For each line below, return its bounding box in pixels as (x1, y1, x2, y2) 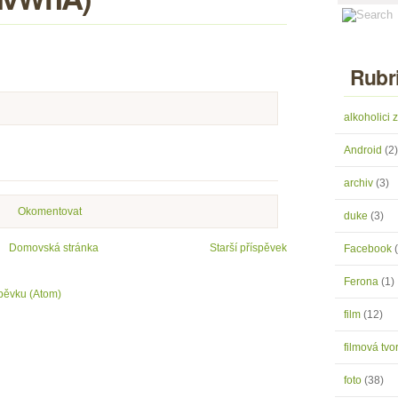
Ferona (344, 275, 381, 288)
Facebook (344, 243, 394, 255)
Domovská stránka (9, 242, 99, 254)
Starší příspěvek (210, 242, 287, 254)
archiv (344, 177, 376, 189)
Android (344, 144, 385, 156)
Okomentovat (17, 205, 82, 218)
